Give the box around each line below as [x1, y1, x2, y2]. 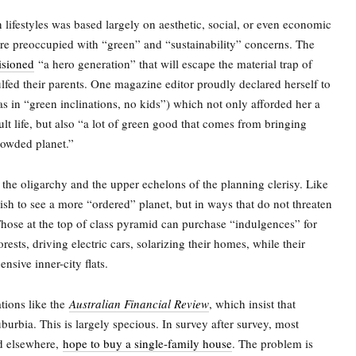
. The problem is [232, 335, 313, 351]
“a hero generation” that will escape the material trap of [34, 56, 312, 72]
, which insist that [209, 296, 296, 311]
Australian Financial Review [69, 296, 209, 311]
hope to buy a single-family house [63, 335, 232, 351]
